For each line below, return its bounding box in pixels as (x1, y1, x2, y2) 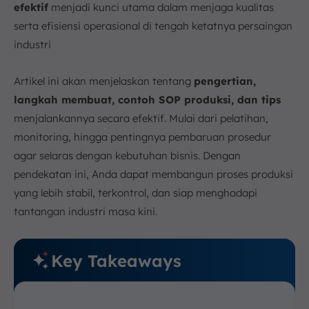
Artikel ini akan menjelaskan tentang (14, 74, 194, 88)
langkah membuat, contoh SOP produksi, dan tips (14, 93, 281, 106)
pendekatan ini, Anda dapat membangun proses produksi (14, 168, 293, 181)
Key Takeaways (51, 250, 181, 271)
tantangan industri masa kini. (14, 205, 157, 218)
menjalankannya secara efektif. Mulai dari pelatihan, (14, 112, 268, 125)
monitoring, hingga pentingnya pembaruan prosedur (14, 130, 271, 143)
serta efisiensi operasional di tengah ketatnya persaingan (14, 19, 292, 32)
